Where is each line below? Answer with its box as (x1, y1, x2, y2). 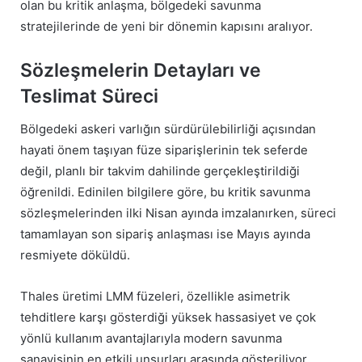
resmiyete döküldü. (20, 246, 130, 263)
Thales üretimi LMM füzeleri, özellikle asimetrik (20, 288, 290, 304)
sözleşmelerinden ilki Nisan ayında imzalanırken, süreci (20, 204, 336, 221)
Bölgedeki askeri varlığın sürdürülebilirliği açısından (20, 120, 316, 137)
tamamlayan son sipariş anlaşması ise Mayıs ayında (20, 225, 310, 242)
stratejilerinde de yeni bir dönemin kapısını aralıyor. (20, 19, 313, 35)
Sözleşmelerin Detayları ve (20, 59, 261, 82)
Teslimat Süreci (20, 85, 158, 108)
